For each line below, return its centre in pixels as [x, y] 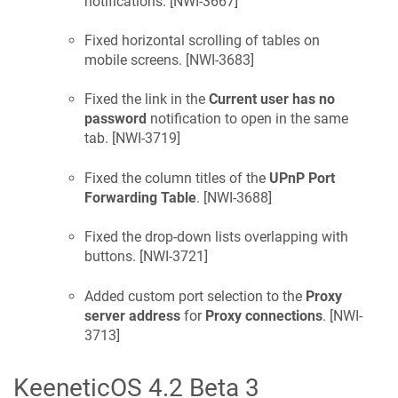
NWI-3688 [238, 197]
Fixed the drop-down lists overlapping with [216, 237]
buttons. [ [114, 257]
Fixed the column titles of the [177, 178]
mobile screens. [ [137, 60]
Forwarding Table [140, 197]
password [115, 119]
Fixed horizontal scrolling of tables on [202, 41]
